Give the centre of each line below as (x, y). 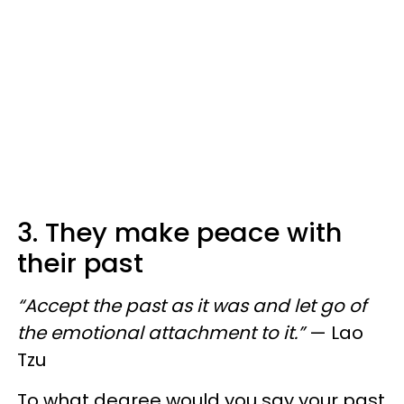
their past (80, 263)
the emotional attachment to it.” (161, 333)
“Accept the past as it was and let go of (192, 306)
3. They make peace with (179, 233)
